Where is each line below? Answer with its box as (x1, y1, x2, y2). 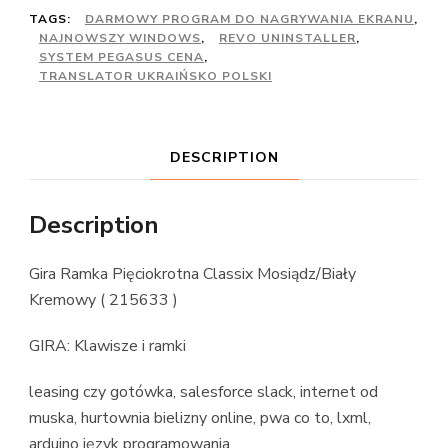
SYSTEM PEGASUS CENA (39, 48, 204, 65)
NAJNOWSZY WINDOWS (39, 29, 201, 46)
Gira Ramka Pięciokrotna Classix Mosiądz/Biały (29, 262, 356, 285)
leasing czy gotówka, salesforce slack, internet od (29, 380, 378, 403)
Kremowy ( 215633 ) (29, 288, 178, 311)
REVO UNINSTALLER (219, 29, 356, 46)
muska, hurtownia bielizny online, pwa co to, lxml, (29, 406, 371, 429)
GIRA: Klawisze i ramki (29, 334, 186, 357)
